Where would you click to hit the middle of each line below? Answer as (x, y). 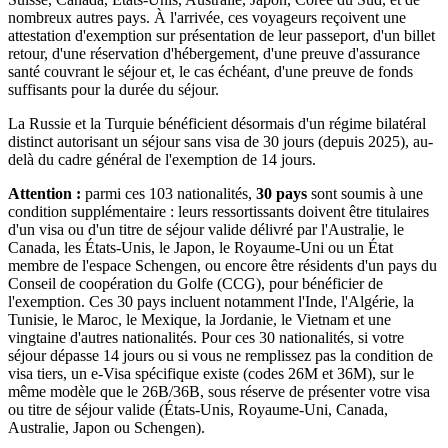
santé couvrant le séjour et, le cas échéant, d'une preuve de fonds (210, 71)
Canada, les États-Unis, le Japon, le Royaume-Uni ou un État (200, 247)
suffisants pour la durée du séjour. (113, 89)
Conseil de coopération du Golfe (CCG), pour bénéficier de (195, 283)
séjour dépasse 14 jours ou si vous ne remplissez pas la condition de (220, 355)
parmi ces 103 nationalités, (168, 193)
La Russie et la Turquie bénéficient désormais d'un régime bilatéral (217, 123)
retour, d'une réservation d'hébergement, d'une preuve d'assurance (214, 53)
